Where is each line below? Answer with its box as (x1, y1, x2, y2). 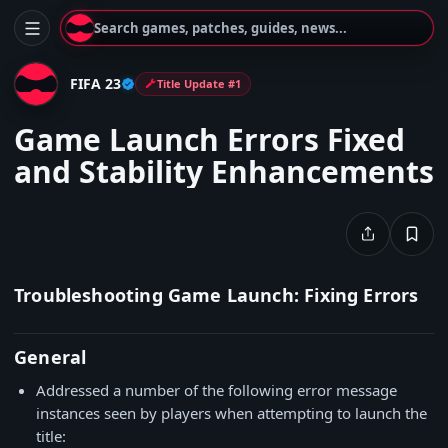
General (14, 345, 87, 369)
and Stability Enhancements (14, 151, 434, 192)
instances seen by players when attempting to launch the (36, 403, 427, 423)
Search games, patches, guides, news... (94, 19, 347, 37)
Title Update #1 (156, 76, 241, 91)
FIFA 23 (70, 73, 121, 93)
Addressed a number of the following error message (36, 380, 397, 400)
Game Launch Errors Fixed (14, 119, 405, 160)
